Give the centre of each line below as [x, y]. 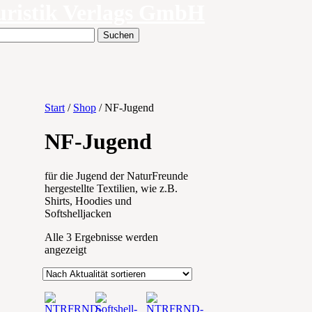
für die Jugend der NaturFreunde [116, 175]
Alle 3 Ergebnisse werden [101, 237]
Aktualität [107, 261]
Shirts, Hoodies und [88, 201]
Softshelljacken [78, 213]
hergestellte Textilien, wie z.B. [111, 188]
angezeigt [65, 249]
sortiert [101, 274]
